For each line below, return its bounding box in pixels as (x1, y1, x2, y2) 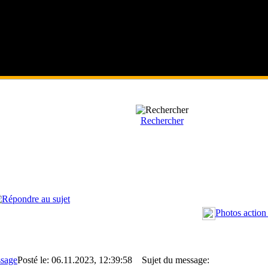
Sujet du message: (135, 255, 209, 265)
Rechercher (140, 115, 184, 126)
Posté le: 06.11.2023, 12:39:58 (17, 255, 132, 265)
